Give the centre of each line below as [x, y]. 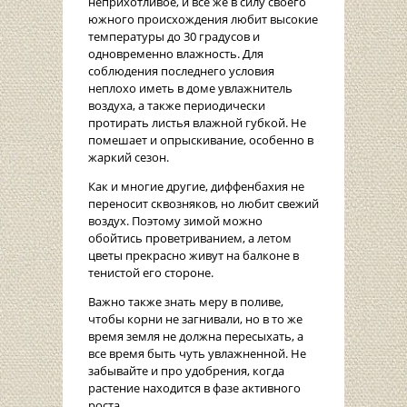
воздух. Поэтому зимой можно [175, 221]
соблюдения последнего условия [181, 71]
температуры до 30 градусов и [174, 37]
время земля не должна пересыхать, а [196, 337]
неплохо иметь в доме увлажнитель [190, 89]
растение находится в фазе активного [194, 388]
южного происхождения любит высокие [203, 20]
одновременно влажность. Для [176, 54]
